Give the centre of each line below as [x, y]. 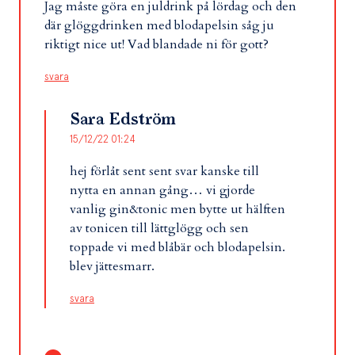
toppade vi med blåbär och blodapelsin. [177, 247]
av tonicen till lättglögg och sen [159, 228]
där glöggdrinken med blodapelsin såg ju [159, 25]
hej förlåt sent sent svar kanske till [164, 171]
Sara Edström [122, 120]
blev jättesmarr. [112, 266]
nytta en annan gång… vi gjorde [162, 190]
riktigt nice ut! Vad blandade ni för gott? [157, 44]
